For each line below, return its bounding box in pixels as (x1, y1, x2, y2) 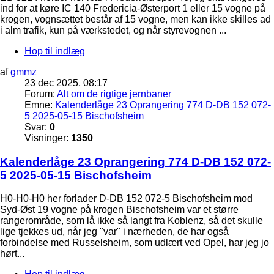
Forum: (24, 88, 57, 99)
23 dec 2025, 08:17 (24, 77, 108, 88)
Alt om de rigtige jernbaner (57, 88, 171, 99)
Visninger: (24, 132, 71, 143)
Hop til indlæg (24, 45, 85, 56)
